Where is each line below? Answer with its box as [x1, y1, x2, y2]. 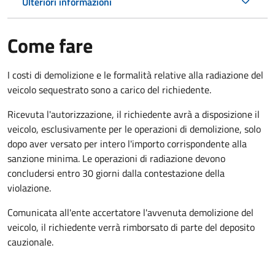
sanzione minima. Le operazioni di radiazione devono [7, 150, 225, 166]
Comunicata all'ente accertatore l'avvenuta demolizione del [7, 204, 254, 220]
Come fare [7, 30, 93, 60]
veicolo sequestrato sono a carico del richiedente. [7, 82, 211, 97]
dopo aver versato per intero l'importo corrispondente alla [7, 136, 247, 151]
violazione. [7, 180, 51, 195]
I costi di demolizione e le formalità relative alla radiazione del [7, 67, 263, 82]
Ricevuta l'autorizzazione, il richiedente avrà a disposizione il [7, 106, 260, 122]
